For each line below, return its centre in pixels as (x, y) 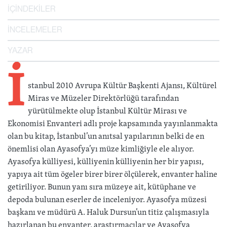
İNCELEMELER (35, 30)
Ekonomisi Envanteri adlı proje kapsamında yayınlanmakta (113, 123)
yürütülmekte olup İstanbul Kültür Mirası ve (107, 111)
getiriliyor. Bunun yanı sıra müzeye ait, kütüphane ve (102, 187)
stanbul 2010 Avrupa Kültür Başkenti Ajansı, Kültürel (122, 85)
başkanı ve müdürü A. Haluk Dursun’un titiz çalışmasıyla (108, 212)
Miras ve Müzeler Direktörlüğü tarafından (103, 98)
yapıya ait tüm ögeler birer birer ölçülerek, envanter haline (112, 174)
